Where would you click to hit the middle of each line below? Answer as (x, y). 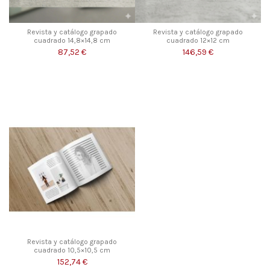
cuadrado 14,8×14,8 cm (72, 40)
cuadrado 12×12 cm (198, 40)
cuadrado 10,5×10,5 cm (72, 250)
